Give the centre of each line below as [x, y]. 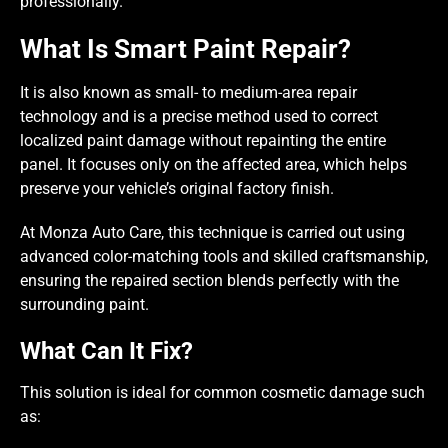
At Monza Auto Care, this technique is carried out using [212, 232]
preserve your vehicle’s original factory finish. [177, 188]
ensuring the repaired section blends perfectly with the [209, 280]
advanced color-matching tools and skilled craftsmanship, [224, 256]
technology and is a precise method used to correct [199, 116]
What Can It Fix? [106, 350]
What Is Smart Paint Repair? [185, 48]
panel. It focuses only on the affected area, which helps [213, 164]
